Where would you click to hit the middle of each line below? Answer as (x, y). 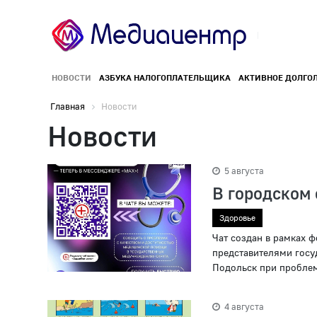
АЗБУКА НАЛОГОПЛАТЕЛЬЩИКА (165, 78)
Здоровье (237, 218)
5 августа (243, 171)
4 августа (243, 307)
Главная (68, 106)
